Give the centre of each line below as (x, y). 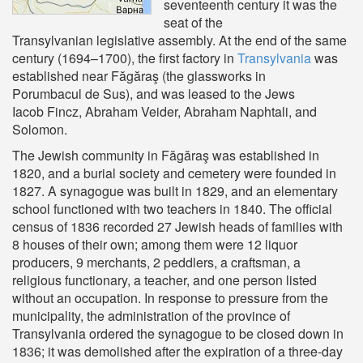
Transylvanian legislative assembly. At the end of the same (179, 40)
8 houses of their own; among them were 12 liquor (155, 244)
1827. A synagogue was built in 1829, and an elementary (175, 191)
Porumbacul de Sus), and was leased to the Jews (154, 94)
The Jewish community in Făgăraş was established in (166, 155)
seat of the (193, 22)
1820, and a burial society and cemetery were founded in (174, 173)
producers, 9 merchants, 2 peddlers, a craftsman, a (156, 262)
